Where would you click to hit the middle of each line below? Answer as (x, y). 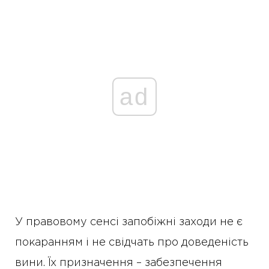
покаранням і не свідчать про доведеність (132, 243)
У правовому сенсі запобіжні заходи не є (129, 222)
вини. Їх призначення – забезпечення (119, 263)
